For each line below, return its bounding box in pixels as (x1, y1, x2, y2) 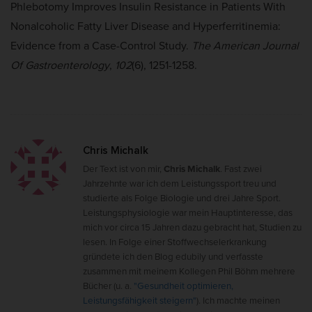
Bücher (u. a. (83, 278, 134, 292)
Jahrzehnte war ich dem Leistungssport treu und (83, 175, 276, 190)
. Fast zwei (220, 161, 262, 175)
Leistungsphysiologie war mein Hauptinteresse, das (83, 205, 292, 219)
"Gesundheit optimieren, (134, 278, 233, 292)
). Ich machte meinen (196, 292, 280, 307)
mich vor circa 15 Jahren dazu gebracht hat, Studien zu (83, 219, 302, 234)
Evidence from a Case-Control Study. (10, 37, 192, 54)
